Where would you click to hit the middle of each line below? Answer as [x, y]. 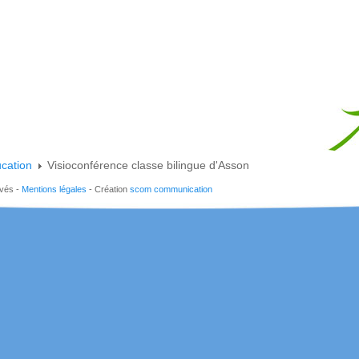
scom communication [171, 189]
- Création [108, 189]
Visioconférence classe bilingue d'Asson [148, 165]
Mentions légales [54, 189]
